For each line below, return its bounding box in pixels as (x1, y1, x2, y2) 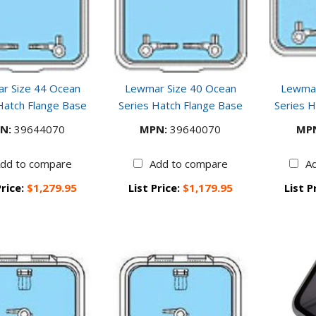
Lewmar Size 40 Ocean (124, 81, 236, 96)
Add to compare (149, 157, 228, 171)
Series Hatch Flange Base (118, 98, 243, 113)
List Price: (128, 181, 183, 195)
